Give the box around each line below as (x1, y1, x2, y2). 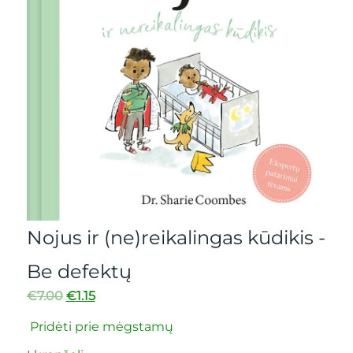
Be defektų (26, 260, 132, 284)
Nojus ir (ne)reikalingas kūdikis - (26, 226, 325, 250)
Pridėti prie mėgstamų (26, 319, 173, 335)
